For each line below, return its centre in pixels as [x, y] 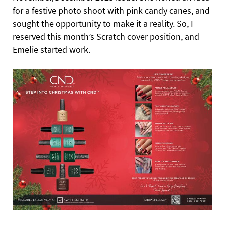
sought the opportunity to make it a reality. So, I [103, 24]
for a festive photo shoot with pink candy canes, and [111, 11]
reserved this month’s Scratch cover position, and [106, 37]
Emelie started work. [51, 50]
